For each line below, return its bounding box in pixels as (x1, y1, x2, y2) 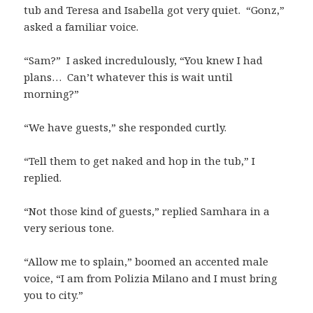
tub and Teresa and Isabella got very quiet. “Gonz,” (24, 2, 285, 17)
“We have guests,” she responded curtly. (24, 119, 227, 134)
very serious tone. (24, 220, 115, 235)
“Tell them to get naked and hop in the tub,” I (24, 153, 256, 168)
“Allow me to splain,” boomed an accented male (24, 254, 269, 268)
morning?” (24, 86, 80, 101)
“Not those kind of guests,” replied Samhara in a (24, 203, 270, 218)
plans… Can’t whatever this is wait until (24, 69, 233, 84)
